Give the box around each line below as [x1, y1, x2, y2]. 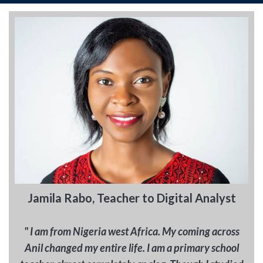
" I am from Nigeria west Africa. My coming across [23, 225, 240, 238]
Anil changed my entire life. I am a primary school [24, 241, 239, 255]
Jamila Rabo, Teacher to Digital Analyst [27, 191, 236, 205]
